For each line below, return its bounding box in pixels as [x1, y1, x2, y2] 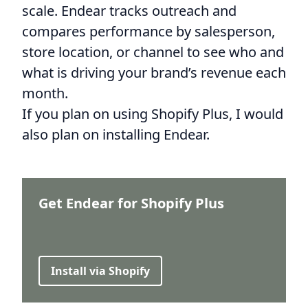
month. [22, 83, 68, 102]
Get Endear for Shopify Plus [38, 193, 224, 212]
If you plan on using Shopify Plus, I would [22, 104, 283, 123]
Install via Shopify [51, 263, 150, 278]
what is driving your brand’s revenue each [22, 63, 286, 82]
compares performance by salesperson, [22, 21, 275, 41]
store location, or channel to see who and [22, 42, 284, 61]
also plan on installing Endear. [22, 124, 210, 144]
